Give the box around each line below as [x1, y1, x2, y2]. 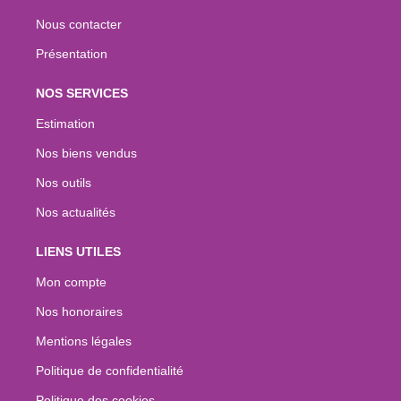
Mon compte [36, 274, 107, 289]
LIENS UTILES [36, 243, 121, 259]
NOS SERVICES [36, 85, 128, 100]
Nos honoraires [36, 303, 123, 319]
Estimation [36, 115, 95, 131]
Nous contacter [36, 16, 122, 31]
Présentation [36, 46, 107, 61]
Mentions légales [36, 333, 132, 348]
